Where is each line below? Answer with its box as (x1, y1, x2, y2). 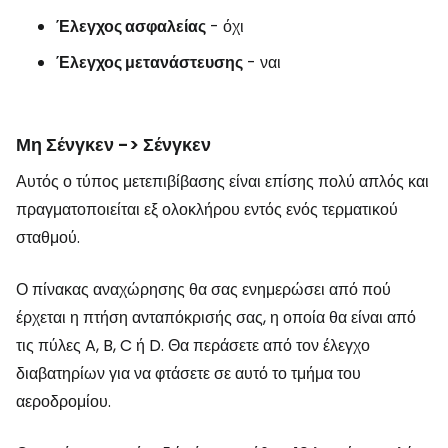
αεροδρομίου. (16, 390, 111, 414)
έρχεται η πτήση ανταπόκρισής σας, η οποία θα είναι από (16, 306, 416, 330)
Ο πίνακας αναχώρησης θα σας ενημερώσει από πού (16, 278, 391, 302)
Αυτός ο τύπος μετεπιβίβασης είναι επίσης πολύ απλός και (16, 170, 429, 194)
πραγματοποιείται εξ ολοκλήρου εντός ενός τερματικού (16, 198, 398, 222)
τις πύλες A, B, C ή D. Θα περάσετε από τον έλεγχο (16, 334, 370, 358)
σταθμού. (16, 226, 80, 250)
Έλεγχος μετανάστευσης (56, 51, 243, 75)
